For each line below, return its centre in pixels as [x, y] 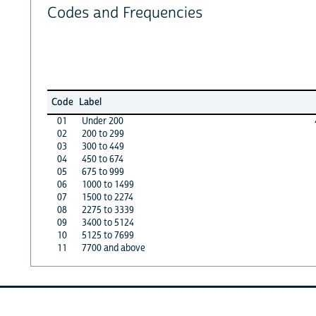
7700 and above [113, 248]
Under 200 [102, 121]
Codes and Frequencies [124, 13]
